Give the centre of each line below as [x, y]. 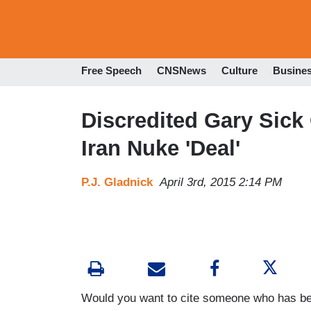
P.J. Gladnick [117, 182]
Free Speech [111, 71]
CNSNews [182, 71]
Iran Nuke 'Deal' [161, 148]
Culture [239, 71]
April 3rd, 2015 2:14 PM [221, 182]
